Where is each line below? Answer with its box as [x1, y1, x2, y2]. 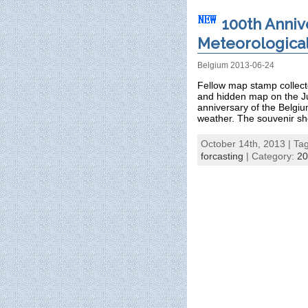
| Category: [243, 150, 297, 162]
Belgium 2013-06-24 [197, 61, 274, 70]
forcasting [201, 150, 243, 162]
